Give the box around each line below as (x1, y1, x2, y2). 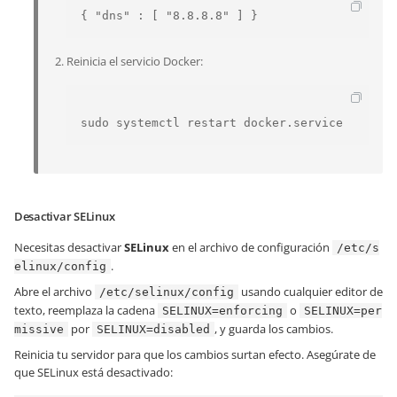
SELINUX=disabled (97, 323, 210, 336)
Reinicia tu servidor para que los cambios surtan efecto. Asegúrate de (14, 346, 376, 362)
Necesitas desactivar (14, 239, 124, 255)
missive (14, 323, 64, 336)
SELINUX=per (304, 304, 382, 317)
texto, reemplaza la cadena (14, 302, 158, 318)
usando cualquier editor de (238, 284, 383, 300)
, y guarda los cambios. (214, 321, 333, 337)
